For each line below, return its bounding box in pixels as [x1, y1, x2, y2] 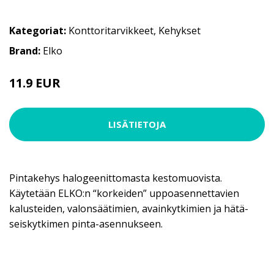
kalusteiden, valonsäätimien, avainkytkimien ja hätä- [9, 201, 248, 215]
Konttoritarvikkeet [68, 23, 154, 37]
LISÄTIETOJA [108, 118, 166, 131]
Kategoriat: [9, 23, 66, 37]
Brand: [9, 43, 43, 57]
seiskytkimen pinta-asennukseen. [9, 217, 163, 231]
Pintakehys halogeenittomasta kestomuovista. [9, 171, 222, 185]
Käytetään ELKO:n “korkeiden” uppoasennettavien [9, 186, 239, 200]
